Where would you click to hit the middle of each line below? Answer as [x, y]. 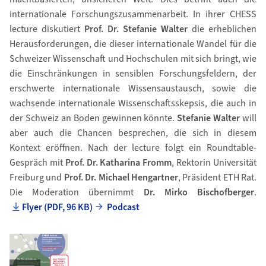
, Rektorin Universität [214, 163]
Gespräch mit [37, 163]
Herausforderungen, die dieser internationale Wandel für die [133, 44]
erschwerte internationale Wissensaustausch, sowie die [133, 88]
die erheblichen [222, 29]
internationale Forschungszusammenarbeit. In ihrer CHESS [133, 14]
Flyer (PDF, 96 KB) [58, 207]
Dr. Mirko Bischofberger [199, 192]
